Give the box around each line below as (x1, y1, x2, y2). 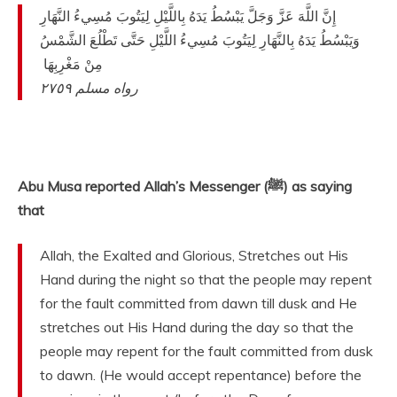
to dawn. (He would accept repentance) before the (40, 366, 362, 384)
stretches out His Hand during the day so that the (40, 318, 354, 336)
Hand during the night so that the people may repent (40, 270, 372, 288)
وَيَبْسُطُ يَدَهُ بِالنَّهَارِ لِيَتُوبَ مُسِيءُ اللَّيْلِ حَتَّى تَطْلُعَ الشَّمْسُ (40, 31, 360, 49)
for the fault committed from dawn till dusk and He (40, 294, 357, 312)
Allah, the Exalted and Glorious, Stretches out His (40, 246, 348, 264)
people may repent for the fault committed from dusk (40, 342, 373, 360)
